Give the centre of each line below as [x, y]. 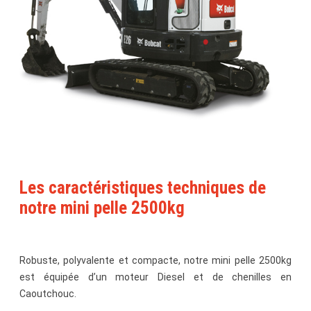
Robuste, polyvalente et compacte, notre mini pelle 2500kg [155, 261]
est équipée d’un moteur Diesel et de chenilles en [155, 277]
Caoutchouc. [48, 294]
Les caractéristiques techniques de [143, 188]
